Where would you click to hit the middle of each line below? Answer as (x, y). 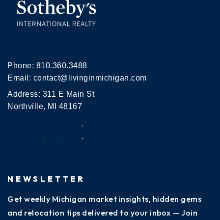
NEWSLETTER (46, 179)
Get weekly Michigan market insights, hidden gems (104, 199)
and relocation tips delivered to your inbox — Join (102, 212)
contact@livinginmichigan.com (90, 78)
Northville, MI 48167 (45, 106)
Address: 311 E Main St (51, 94)
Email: (20, 78)
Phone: (22, 65)
